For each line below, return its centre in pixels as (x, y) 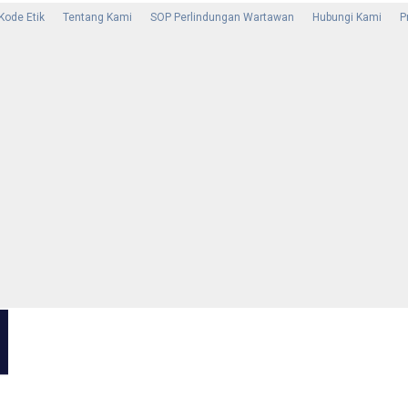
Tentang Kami (97, 17)
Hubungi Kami (347, 17)
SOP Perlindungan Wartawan (222, 17)
